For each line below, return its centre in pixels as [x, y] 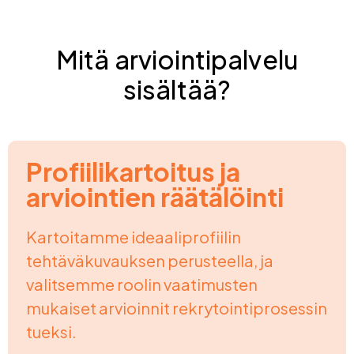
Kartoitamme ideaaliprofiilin [134, 237]
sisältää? [177, 90]
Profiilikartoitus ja [133, 172]
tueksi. [51, 332]
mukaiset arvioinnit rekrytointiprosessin [177, 308]
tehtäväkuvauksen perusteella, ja [150, 261]
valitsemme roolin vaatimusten [142, 284]
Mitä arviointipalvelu [177, 60]
